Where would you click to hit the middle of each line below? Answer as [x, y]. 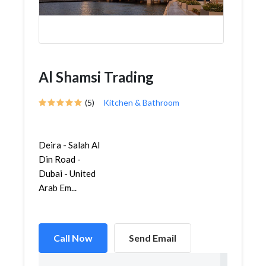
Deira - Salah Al [69, 145]
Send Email [153, 238]
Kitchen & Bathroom [141, 102]
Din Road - [60, 159]
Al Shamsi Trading [96, 77]
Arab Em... [58, 188]
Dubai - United [67, 173]
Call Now [73, 238]
